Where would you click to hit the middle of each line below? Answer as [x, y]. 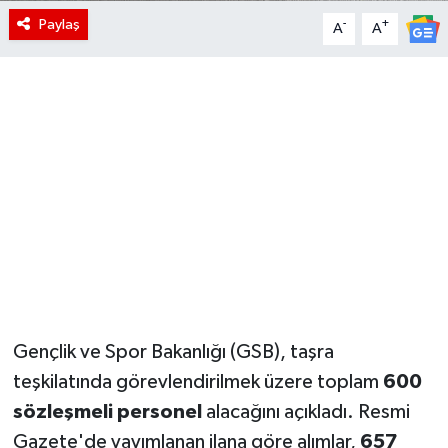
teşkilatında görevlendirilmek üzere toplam [197, 381]
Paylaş [59, 24]
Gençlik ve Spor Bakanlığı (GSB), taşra [173, 351]
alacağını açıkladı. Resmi [305, 411]
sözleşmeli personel [107, 411]
